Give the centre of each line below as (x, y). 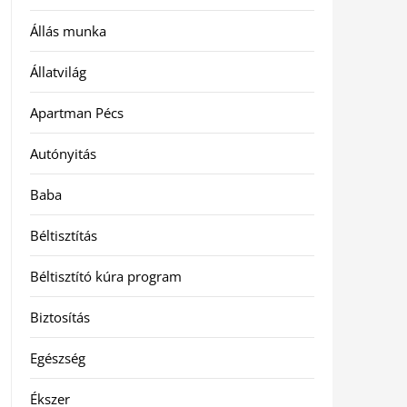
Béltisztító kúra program (105, 276)
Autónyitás (63, 154)
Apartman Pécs (76, 113)
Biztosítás (60, 317)
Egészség (57, 358)
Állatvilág (58, 72)
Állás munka (68, 31)
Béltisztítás (63, 235)
